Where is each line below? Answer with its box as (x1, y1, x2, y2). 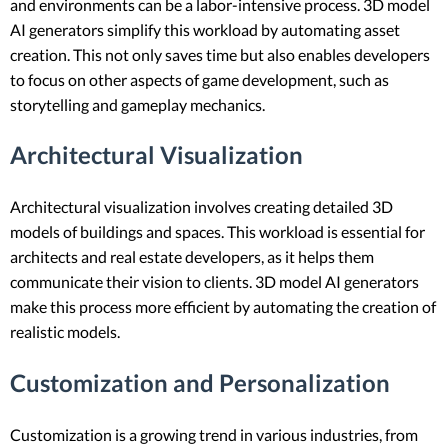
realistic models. (10, 322, 120, 342)
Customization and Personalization (10, 368, 390, 398)
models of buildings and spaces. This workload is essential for (10, 222, 425, 242)
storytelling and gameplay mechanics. (10, 94, 265, 114)
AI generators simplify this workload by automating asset (10, 19, 400, 39)
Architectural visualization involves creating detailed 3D (10, 197, 393, 217)
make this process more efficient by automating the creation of (10, 297, 436, 317)
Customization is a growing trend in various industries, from (10, 425, 418, 445)
